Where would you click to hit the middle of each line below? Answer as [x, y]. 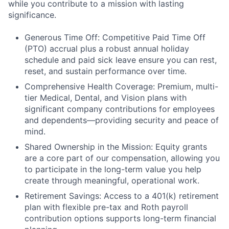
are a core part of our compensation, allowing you [122, 158]
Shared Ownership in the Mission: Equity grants [116, 147]
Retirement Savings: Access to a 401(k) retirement [122, 196]
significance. [32, 15]
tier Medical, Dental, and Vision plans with [106, 98]
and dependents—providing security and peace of [122, 120]
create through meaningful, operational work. [112, 180]
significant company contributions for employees [120, 109]
